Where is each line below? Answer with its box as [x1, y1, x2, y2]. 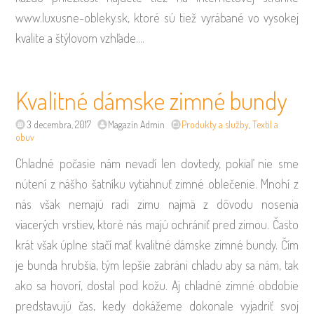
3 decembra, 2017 [26, 118, 91, 131]
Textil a [252, 118, 279, 131]
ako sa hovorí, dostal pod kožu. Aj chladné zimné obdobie [15, 278, 299, 294]
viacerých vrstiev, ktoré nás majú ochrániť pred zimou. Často [15, 217, 299, 233]
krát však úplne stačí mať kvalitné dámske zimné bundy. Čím [15, 237, 299, 253]
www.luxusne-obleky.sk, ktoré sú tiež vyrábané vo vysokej [15, 9, 299, 25]
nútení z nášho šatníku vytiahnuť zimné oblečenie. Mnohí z [15, 176, 299, 192]
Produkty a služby [182, 118, 250, 131]
